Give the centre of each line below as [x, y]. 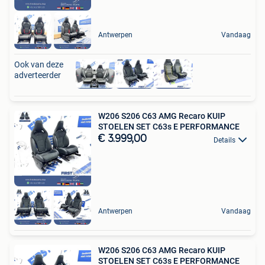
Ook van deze [39, 65]
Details [224, 140]
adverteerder [38, 75]
